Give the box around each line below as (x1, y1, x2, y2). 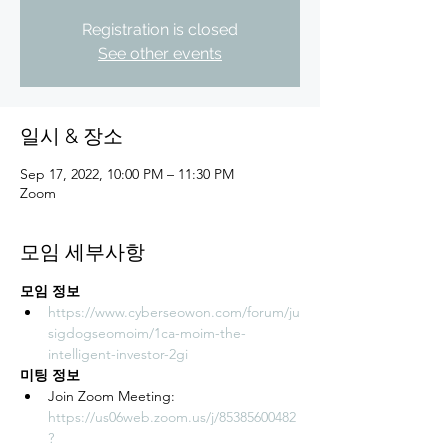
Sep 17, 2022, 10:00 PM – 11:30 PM (20, 165, 234, 183)
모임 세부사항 (20, 240, 145, 264)
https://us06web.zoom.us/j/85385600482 (48, 408, 296, 426)
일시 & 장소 (20, 124, 123, 148)
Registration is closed (82, 20, 238, 39)
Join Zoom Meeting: (48, 387, 179, 405)
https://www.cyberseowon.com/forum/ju (48, 303, 300, 321)
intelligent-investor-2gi (48, 345, 188, 363)
